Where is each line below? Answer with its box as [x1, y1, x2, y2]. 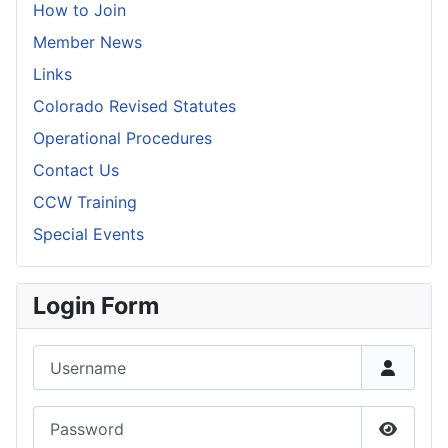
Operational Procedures [33, 128, 212, 149]
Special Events [33, 224, 144, 245]
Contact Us [33, 160, 119, 181]
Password [32, 407, 106, 428]
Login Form [33, 291, 159, 321]
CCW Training [33, 192, 137, 213]
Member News [33, 32, 142, 53]
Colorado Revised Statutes [33, 96, 236, 117]
